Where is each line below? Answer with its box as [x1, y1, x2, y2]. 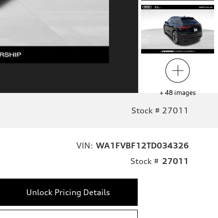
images [174, 89, 196, 97]
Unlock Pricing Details [26, 187, 110, 197]
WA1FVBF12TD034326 [96, 140, 189, 150]
